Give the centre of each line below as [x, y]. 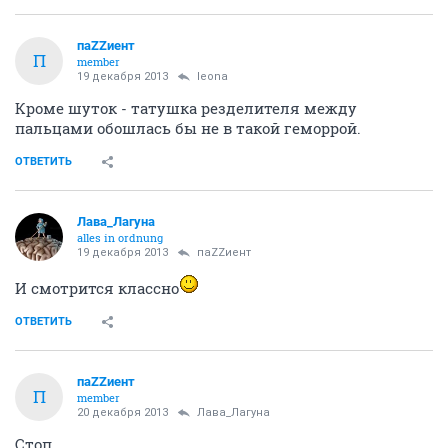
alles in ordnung [120, 237]
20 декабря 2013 [122, 412]
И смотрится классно [97, 287]
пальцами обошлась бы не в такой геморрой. [188, 127]
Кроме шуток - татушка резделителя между [186, 107]
